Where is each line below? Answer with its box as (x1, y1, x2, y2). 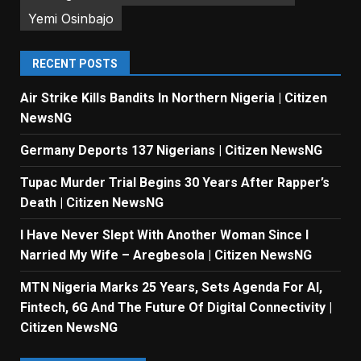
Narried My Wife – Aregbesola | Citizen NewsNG (20, 247, 312, 263)
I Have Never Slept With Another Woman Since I (20, 227, 309, 243)
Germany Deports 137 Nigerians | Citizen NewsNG (20, 143, 322, 159)
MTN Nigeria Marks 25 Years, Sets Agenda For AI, (20, 280, 322, 296)
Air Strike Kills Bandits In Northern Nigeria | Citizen (20, 90, 327, 106)
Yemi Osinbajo (28, 10, 114, 27)
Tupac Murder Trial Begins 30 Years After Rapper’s (20, 175, 330, 191)
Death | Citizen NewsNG (20, 195, 164, 211)
